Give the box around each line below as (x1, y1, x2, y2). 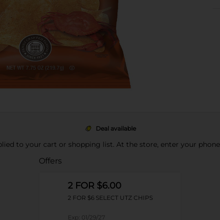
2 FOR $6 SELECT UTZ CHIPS (67, 194, 153, 201)
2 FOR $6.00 (67, 180, 121, 191)
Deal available (96, 125, 136, 132)
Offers (38, 156, 62, 165)
